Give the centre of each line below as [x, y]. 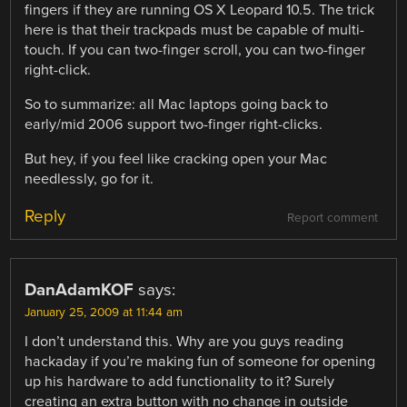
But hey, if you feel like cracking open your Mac [176, 159]
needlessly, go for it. [89, 179]
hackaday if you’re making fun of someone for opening [200, 362]
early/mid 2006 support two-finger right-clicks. [174, 125]
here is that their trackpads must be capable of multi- [195, 30]
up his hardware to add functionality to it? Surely [180, 382]
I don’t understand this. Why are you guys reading [184, 342]
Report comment [332, 218]
